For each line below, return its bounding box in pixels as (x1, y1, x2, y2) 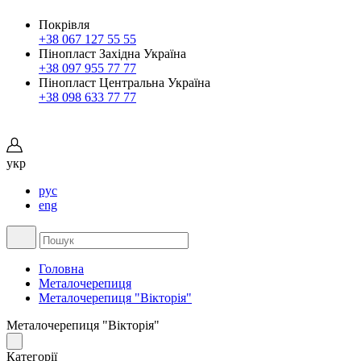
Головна (39, 262, 84, 276)
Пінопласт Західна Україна (39, 47, 186, 60)
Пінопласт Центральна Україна (39, 76, 210, 89)
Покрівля (39, 18, 89, 31)
